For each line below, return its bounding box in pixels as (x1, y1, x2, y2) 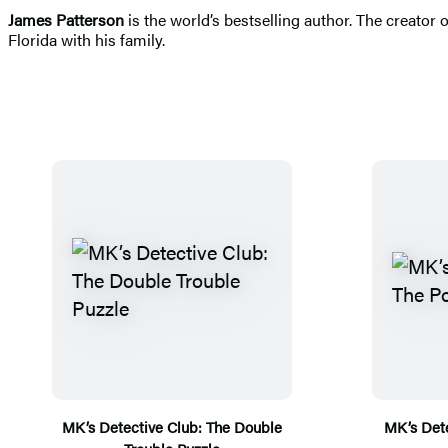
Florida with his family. (8, 27, 165, 51)
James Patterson (8, 7, 124, 31)
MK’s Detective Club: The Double (62, 416, 282, 438)
